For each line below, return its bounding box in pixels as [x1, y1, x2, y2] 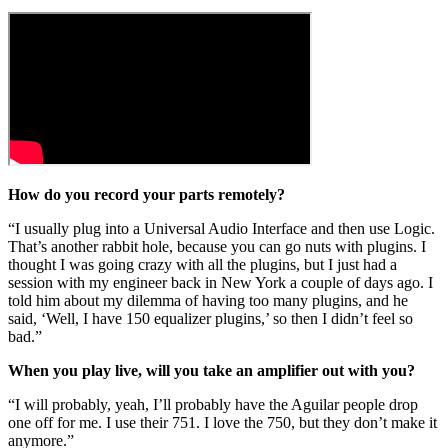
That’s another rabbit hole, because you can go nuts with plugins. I [8, 238, 426, 256]
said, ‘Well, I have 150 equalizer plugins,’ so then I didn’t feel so [8, 310, 413, 328]
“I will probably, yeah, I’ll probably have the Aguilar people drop [8, 396, 418, 414]
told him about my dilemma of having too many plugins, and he [8, 292, 408, 310]
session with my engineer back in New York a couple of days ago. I [8, 274, 433, 292]
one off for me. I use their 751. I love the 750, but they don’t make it [8, 414, 437, 432]
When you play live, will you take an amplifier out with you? [8, 362, 415, 380]
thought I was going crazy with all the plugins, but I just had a [8, 256, 397, 274]
